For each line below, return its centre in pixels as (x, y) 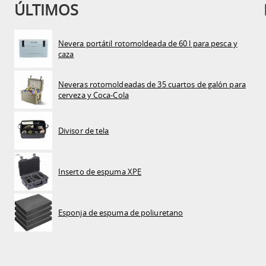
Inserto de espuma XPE (100, 171)
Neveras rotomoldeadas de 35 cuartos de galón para (152, 84)
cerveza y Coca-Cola (93, 95)
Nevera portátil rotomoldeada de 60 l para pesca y (148, 43)
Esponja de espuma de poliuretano (121, 212)
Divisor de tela (83, 130)
